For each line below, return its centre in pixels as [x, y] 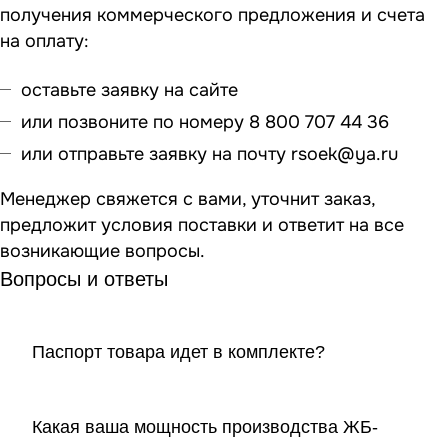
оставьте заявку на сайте [132, 90]
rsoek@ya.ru [344, 154]
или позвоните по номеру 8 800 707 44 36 [205, 122]
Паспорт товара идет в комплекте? [178, 352]
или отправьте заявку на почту [156, 154]
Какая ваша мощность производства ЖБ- [205, 427]
